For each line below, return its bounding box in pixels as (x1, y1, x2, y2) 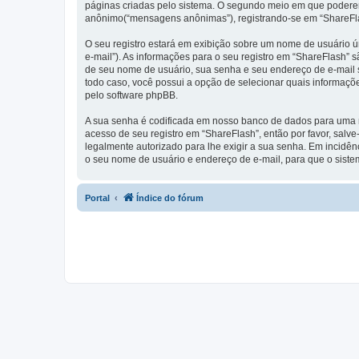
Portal (85, 193, 110, 203)
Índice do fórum (136, 193, 204, 203)
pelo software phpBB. (85, 90, 178, 101)
